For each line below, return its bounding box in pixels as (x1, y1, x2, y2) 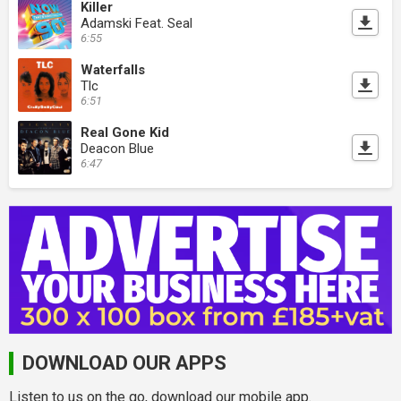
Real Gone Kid (81, 124, 169, 141)
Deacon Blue (81, 141, 154, 158)
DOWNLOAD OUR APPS (22, 351, 226, 374)
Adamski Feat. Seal (81, 15, 192, 32)
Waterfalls (81, 62, 145, 79)
